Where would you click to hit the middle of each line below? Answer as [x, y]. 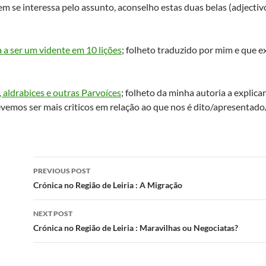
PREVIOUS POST [62, 171]
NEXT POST [53, 213]
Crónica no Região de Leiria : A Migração [108, 185]
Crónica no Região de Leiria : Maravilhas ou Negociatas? [136, 228]
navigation [69, 187]
